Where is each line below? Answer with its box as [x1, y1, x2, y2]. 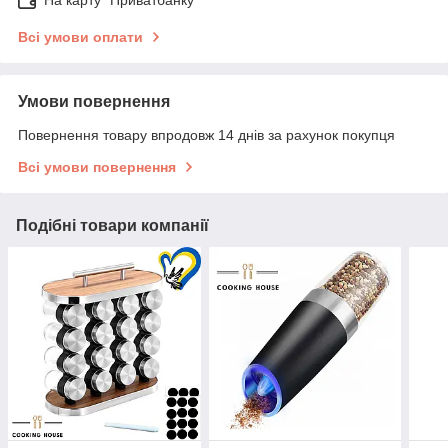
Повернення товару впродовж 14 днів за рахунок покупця [18, 127, 395, 144]
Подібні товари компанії [16, 217, 209, 235]
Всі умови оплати [18, 29, 143, 46]
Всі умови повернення [18, 159, 176, 176]
